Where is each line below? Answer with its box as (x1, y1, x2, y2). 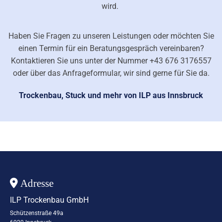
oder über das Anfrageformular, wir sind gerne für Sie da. (12, 68, 210, 78)
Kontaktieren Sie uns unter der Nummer (10, 55, 150, 65)
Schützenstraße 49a (10, 209, 63, 217)
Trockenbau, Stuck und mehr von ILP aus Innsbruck (19, 90, 203, 100)
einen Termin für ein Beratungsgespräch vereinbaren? (18, 43, 204, 53)
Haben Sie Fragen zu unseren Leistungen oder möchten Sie (8, 31, 214, 41)
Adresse (18, 177, 54, 189)
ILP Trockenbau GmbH (10, 195, 89, 205)
